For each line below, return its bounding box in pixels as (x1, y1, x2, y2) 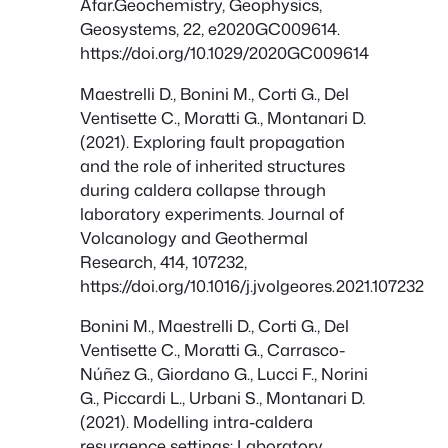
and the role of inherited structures (80, 153, 345, 177)
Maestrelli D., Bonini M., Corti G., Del (80, 81, 349, 105)
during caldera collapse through (80, 177, 326, 201)
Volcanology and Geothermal (80, 225, 308, 249)
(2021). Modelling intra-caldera (80, 410, 313, 433)
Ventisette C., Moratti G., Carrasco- (80, 338, 345, 361)
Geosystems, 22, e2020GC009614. (80, 17, 340, 41)
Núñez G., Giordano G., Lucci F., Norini (80, 362, 368, 385)
